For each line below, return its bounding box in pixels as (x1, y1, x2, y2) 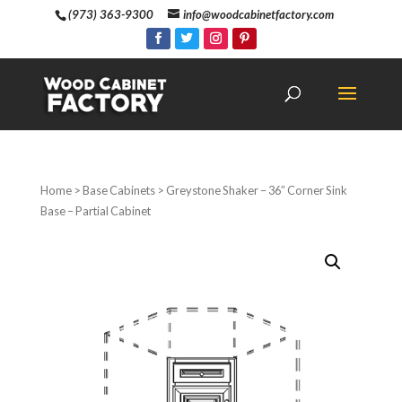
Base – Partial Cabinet (39, 204, 151, 218)
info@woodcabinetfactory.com (182, 6, 334, 22)
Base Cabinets (82, 183, 155, 197)
